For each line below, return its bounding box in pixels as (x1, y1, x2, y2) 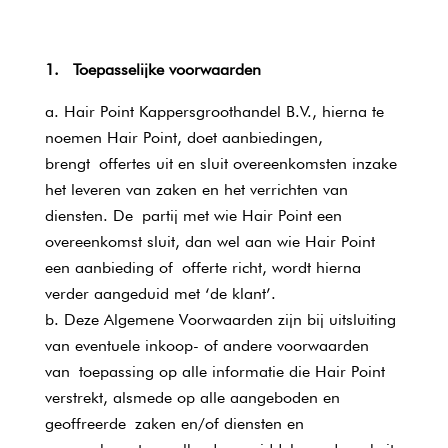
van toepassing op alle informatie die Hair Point (44, 362, 385, 381)
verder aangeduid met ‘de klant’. (44, 284, 276, 303)
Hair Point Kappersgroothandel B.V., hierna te (63, 102, 384, 121)
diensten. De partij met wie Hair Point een (44, 206, 342, 225)
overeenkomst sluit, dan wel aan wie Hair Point (44, 232, 375, 251)
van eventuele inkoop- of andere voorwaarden (44, 336, 369, 355)
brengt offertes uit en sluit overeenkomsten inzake (44, 154, 397, 173)
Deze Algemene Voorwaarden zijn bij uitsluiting (63, 310, 396, 329)
